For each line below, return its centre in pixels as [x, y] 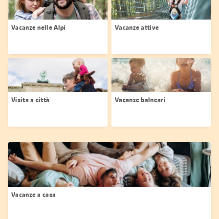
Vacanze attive [137, 27]
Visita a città [31, 99]
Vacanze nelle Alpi [39, 27]
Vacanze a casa [34, 194]
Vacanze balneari [140, 99]
